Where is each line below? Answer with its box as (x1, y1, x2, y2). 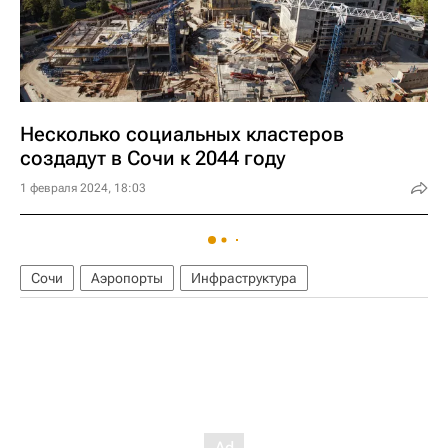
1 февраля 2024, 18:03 (20, 180, 146, 195)
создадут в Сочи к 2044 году (20, 145, 286, 170)
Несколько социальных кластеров (20, 121, 344, 146)
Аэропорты (91, 269, 163, 286)
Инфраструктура (191, 269, 297, 286)
